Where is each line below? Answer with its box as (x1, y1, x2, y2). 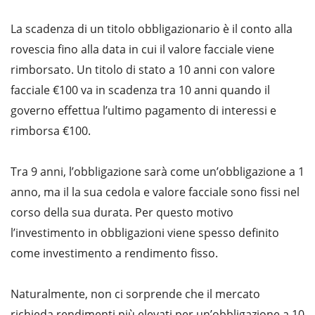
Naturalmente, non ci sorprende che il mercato (11, 285, 260, 302)
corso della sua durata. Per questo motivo (11, 204, 233, 220)
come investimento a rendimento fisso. (11, 245, 218, 261)
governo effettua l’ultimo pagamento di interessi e (11, 102, 276, 118)
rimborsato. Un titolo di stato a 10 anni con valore (11, 61, 275, 77)
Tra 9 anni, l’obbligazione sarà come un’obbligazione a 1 (11, 163, 304, 179)
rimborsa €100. (11, 122, 91, 139)
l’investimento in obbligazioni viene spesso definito (11, 224, 279, 240)
